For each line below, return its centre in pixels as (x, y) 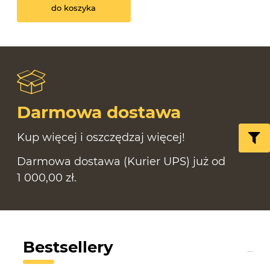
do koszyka (74, 8)
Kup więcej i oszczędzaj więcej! (101, 138)
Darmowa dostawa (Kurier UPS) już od (121, 162)
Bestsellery (68, 247)
